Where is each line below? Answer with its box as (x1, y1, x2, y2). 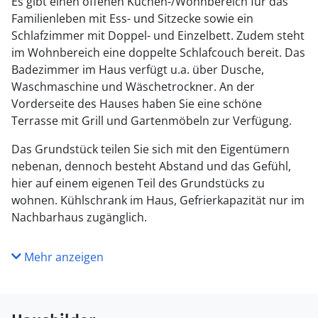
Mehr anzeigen (21, 249, 104, 265)
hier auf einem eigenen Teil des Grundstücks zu (11, 175, 265, 191)
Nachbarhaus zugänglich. (11, 209, 147, 225)
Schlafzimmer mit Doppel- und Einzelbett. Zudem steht (11, 28, 305, 43)
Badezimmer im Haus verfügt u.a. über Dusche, (11, 62, 264, 77)
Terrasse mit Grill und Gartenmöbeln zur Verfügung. (11, 113, 292, 128)
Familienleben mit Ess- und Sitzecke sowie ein (11, 11, 253, 26)
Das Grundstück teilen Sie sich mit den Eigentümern (11, 141, 290, 157)
